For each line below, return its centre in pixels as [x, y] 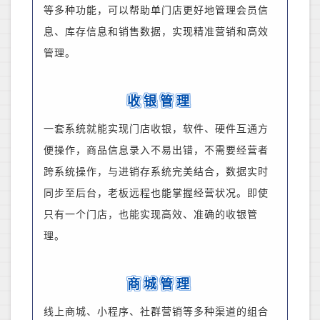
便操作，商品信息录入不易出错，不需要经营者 [156, 151]
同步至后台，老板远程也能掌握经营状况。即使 [156, 194]
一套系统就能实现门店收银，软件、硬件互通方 [156, 129]
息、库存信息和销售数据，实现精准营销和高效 [156, 32]
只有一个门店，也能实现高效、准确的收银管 [151, 215]
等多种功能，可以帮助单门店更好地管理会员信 [156, 11]
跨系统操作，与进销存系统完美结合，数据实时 [156, 172]
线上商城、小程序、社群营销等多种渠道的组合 [156, 312]
